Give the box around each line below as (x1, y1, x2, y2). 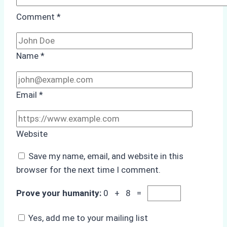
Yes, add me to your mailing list (26, 213, 148, 223)
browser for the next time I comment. (16, 165, 161, 175)
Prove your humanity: (16, 188, 103, 199)
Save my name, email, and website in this (28, 151, 183, 162)
